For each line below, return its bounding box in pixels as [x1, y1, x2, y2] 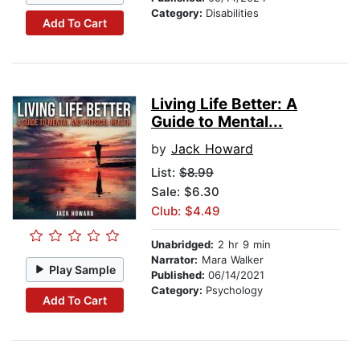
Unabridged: [151, 238, 214, 252]
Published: [151, 268, 208, 282]
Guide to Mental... [151, 112, 283, 132]
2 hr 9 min [214, 238, 271, 252]
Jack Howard [171, 141, 253, 157]
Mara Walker [198, 253, 264, 267]
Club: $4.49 [151, 203, 220, 219]
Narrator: [151, 253, 198, 267]
